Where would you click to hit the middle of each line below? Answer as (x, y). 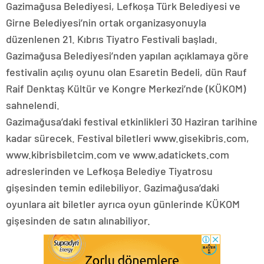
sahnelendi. (33, 105)
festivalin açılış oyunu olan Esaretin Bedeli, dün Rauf (126, 72)
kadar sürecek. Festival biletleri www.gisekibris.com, (128, 138)
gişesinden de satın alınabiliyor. (78, 221)
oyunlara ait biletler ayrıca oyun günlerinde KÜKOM (123, 204)
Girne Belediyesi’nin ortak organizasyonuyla (106, 23)
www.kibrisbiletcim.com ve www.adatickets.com (118, 155)
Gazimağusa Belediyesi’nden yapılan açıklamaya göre (127, 56)
